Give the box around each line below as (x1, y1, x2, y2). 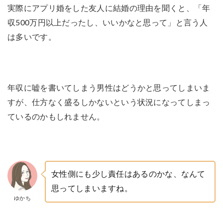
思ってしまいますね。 (51, 184, 132, 193)
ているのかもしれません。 (7, 112, 105, 121)
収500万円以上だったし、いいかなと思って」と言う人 (7, 18, 208, 27)
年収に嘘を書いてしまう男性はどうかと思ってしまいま (7, 84, 211, 92)
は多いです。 (7, 33, 56, 41)
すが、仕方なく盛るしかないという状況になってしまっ (7, 98, 211, 107)
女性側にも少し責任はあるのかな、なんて (51, 170, 206, 178)
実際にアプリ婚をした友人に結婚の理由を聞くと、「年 (7, 4, 211, 12)
